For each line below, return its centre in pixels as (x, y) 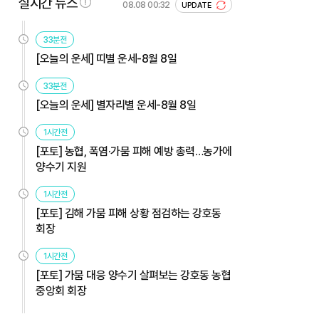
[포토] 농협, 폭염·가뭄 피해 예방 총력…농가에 (134, 151)
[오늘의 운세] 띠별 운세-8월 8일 (106, 58)
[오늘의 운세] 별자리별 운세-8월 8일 (116, 105)
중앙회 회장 (61, 291)
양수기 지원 (61, 167)
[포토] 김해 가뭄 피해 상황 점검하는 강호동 (129, 213)
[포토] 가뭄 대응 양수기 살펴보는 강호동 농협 (133, 275)
